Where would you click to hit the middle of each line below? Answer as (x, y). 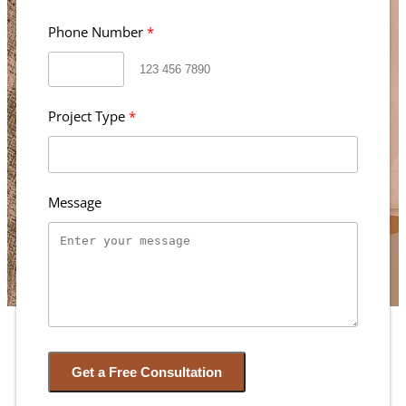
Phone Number (96, 32)
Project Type (87, 116)
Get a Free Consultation (147, 372)
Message (75, 202)
